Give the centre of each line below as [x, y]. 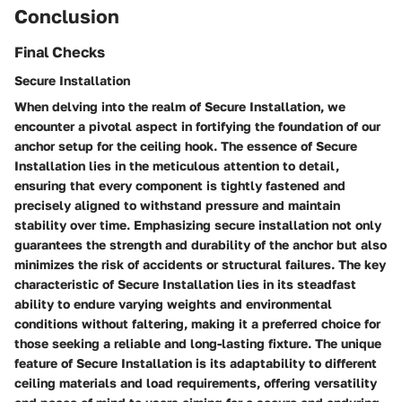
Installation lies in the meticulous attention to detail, [177, 165]
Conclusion [67, 16]
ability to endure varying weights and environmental [173, 303]
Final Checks [60, 52]
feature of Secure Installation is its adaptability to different [196, 363]
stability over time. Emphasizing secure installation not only [198, 224]
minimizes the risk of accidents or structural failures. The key [200, 264]
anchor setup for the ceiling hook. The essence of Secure [186, 145]
